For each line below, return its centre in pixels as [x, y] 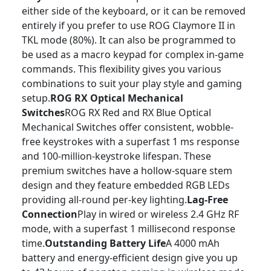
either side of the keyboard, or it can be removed [134, 11]
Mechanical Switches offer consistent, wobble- [128, 127]
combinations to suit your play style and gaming [132, 83]
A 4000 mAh [193, 243]
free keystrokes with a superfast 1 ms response [131, 142]
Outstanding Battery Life [105, 243]
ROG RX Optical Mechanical [117, 98]
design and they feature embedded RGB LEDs [126, 185]
